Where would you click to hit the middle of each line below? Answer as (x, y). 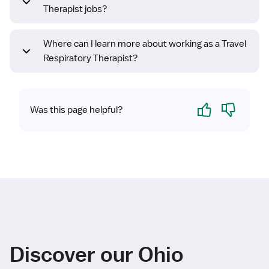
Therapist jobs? (75, 9)
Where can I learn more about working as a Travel (145, 44)
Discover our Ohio (97, 254)
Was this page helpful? (77, 110)
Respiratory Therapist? (91, 59)
